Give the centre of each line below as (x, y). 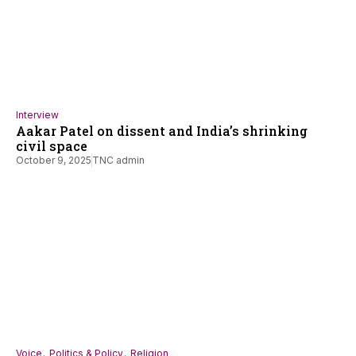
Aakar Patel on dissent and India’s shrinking (162, 131)
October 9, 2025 (54, 161)
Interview (37, 115)
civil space (52, 146)
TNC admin (118, 161)
